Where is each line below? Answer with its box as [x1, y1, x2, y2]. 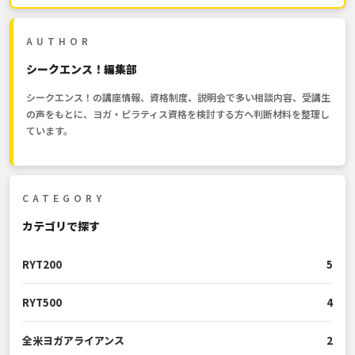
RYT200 [22, 257, 62, 273]
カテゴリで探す [22, 218, 100, 235]
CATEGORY [22, 191, 105, 205]
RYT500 [22, 295, 62, 311]
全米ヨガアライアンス [22, 333, 124, 349]
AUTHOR [26, 34, 92, 48]
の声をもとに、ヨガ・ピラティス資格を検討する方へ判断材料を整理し [26, 107, 330, 121]
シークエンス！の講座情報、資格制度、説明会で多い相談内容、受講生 [26, 90, 330, 105]
